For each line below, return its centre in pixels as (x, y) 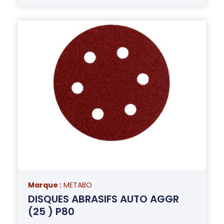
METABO (77, 185)
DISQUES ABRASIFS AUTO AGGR (103, 199)
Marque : (44, 185)
